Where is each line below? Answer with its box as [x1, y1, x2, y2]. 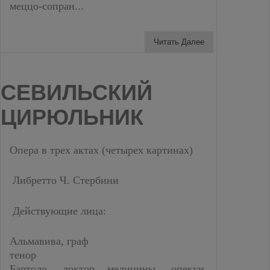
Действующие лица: [10, 204, 106, 217]
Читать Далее [154, 37, 204, 46]
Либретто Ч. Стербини [10, 174, 119, 186]
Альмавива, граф [10, 235, 89, 247]
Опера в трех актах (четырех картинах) [10, 143, 193, 156]
